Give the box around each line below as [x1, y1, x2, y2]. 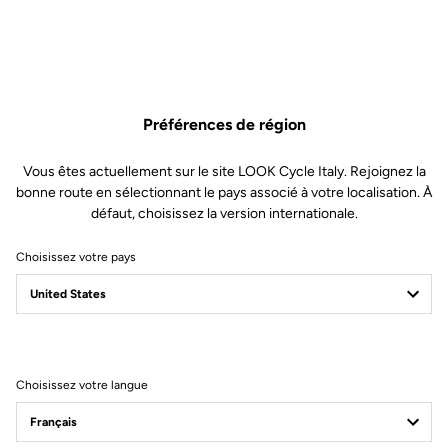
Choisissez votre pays [16, 250, 136, 264]
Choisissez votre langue [16, 378, 148, 392]
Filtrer [43, 340, 80, 358]
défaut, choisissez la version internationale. [90, 205, 358, 222]
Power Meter [40, 422, 113, 437]
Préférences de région [142, 115, 306, 134]
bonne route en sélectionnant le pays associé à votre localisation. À [16, 184, 432, 201]
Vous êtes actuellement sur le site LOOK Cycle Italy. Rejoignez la [22, 163, 426, 180]
